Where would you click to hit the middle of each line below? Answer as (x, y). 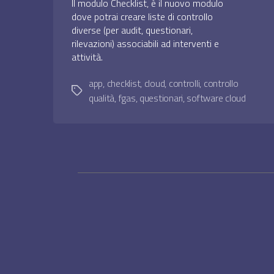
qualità (102, 98)
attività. (87, 57)
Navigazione (124, 233)
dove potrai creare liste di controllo (142, 17)
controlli (184, 83)
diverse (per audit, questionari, (132, 30)
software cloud (216, 98)
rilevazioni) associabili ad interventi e (145, 44)
